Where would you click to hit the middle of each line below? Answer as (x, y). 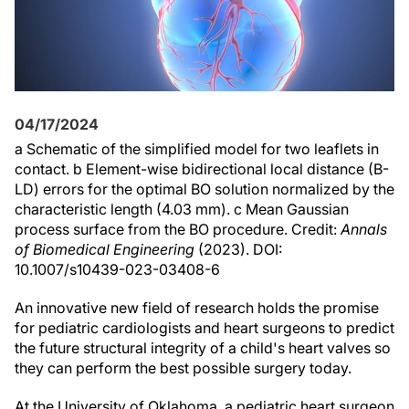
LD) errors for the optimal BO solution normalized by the (204, 189)
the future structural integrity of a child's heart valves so (203, 348)
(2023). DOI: (238, 249)
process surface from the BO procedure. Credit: (178, 229)
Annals (364, 229)
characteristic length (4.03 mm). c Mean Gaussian (182, 209)
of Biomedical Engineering (105, 249)
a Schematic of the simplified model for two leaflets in (197, 149)
